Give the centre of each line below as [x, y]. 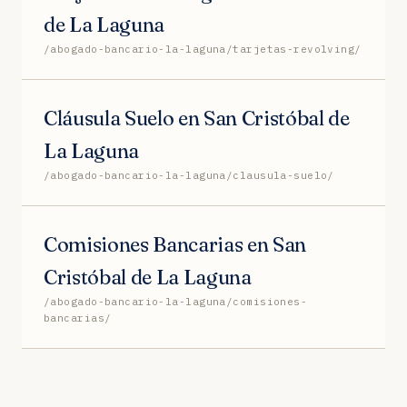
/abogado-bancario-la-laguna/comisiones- [176, 301]
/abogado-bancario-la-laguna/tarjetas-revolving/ [203, 49]
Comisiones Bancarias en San [175, 244]
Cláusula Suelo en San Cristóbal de [197, 118]
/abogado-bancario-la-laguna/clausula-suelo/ [189, 175]
